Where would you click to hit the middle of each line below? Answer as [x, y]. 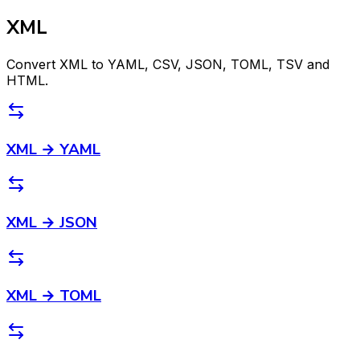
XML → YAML [53, 149]
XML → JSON [52, 222]
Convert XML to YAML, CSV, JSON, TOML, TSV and [168, 64]
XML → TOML [54, 296]
